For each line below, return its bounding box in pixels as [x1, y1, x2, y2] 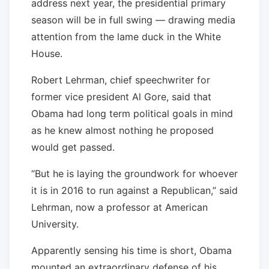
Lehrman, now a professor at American [31, 201, 208, 213]
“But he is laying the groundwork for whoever [31, 167, 238, 180]
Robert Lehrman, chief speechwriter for [31, 73, 210, 86]
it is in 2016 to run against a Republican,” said [31, 184, 238, 196]
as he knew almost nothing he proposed [31, 124, 214, 136]
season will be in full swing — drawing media [31, 13, 235, 26]
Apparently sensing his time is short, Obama [31, 244, 232, 256]
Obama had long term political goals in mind [31, 107, 233, 119]
